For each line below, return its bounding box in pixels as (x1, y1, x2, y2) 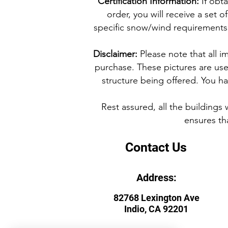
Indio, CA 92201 (124, 204, 188, 214)
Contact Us (125, 140, 187, 155)
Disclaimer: (93, 48, 137, 60)
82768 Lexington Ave (113, 192, 199, 203)
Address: (136, 172, 177, 184)
